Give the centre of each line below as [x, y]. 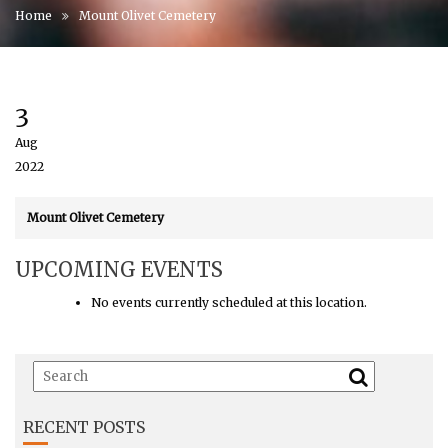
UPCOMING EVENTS [119, 269]
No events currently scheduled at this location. [229, 302]
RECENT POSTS [83, 427]
